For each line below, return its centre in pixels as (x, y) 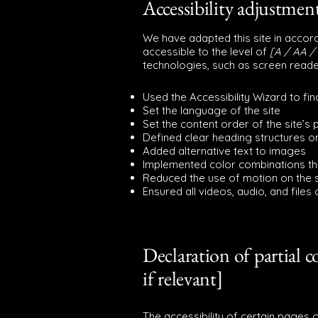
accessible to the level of (205, 51)
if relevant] (183, 278)
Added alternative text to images (224, 151)
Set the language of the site (213, 110)
